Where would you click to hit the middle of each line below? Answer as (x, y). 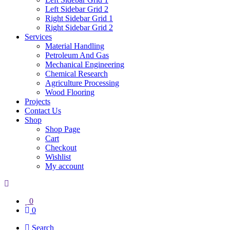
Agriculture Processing (82, 83)
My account (64, 166)
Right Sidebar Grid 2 (79, 27)
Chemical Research (76, 73)
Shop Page (63, 129)
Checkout (61, 147)
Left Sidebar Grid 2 (77, 9)
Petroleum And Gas (77, 55)
